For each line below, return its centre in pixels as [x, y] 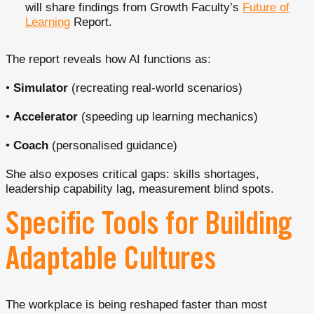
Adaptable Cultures [111, 262]
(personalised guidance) [113, 145]
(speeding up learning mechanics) [168, 116]
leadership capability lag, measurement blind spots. [140, 189]
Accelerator [46, 116]
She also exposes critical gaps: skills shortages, [132, 174]
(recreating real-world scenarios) [155, 88]
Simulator [41, 88]
